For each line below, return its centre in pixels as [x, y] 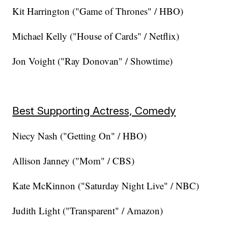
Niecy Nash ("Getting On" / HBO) [80, 136]
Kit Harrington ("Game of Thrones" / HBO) [98, 11]
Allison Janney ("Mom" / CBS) [74, 161]
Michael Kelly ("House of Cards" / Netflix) [96, 36]
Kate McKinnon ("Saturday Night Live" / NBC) [106, 186]
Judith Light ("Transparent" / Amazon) [88, 211]
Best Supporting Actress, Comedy [94, 111]
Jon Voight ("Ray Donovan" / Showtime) [93, 61]
